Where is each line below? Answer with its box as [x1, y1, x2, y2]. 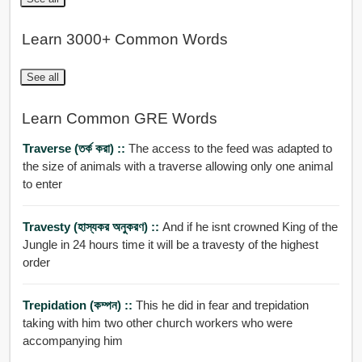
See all [26, 71, 59, 84]
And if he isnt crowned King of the [162, 220, 338, 234]
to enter [22, 177, 62, 192]
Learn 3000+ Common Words [21, 31, 228, 48]
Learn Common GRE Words [21, 109, 217, 127]
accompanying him [22, 334, 123, 348]
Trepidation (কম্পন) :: [22, 298, 136, 313]
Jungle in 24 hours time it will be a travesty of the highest [22, 238, 318, 252]
